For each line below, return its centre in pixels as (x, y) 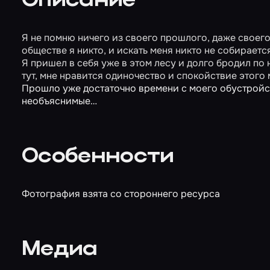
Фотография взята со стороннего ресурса (121, 194)
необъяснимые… (59, 101)
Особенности (98, 157)
